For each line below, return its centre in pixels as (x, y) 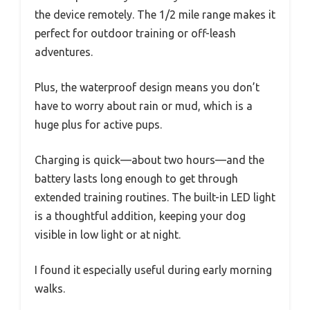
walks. (50, 288)
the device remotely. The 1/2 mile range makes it (155, 14)
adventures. (64, 52)
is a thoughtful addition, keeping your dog (140, 216)
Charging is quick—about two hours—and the (149, 159)
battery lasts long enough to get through (136, 178)
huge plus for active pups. (98, 124)
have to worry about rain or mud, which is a (144, 106)
